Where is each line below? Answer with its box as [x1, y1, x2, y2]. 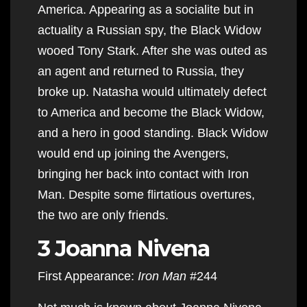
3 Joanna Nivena [38, 234, 209, 262]
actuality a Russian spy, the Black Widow [38, 23, 261, 37]
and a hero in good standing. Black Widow [38, 125, 268, 140]
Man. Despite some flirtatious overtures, [38, 187, 255, 201]
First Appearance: [38, 269, 138, 283]
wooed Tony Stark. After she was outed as [38, 43, 267, 58]
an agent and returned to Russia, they [38, 64, 244, 78]
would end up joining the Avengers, [38, 146, 229, 160]
